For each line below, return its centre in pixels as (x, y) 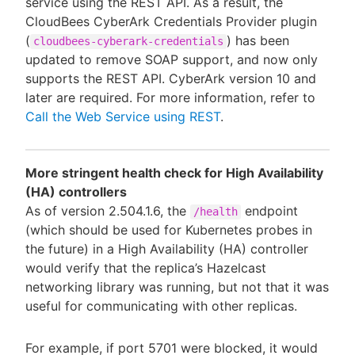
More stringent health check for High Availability (174, 172)
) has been (258, 40)
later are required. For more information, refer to (170, 97)
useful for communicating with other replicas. (161, 305)
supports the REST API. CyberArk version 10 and (171, 78)
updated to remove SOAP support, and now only (172, 59)
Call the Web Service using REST (123, 116)
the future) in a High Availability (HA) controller (167, 248)
